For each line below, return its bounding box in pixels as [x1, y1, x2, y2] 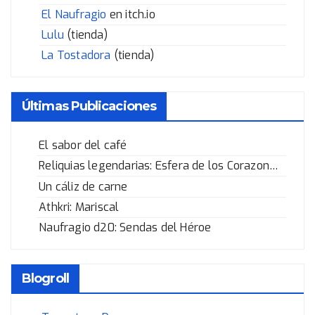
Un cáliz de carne [39, 179, 128, 194]
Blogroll [22, 270, 69, 286]
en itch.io [106, 6, 155, 22]
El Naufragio [41, 6, 107, 22]
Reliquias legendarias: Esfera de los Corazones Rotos [269, 158, 278, 174]
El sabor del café [39, 137, 127, 153]
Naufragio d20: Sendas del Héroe [39, 220, 212, 236]
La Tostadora [41, 48, 111, 63]
